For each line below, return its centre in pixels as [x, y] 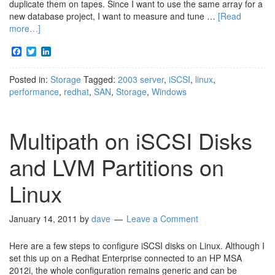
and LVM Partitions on [117, 166]
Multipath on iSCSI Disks [131, 140]
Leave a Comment [162, 218]
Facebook [43, 51]
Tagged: [101, 79]
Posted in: [30, 79]
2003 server [141, 79]
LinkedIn [70, 51]
